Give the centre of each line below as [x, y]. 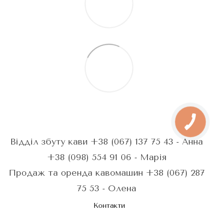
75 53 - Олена [107, 188]
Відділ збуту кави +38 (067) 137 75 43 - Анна [107, 141]
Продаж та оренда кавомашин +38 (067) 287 [107, 173]
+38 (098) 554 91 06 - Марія [107, 157]
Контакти [109, 205]
